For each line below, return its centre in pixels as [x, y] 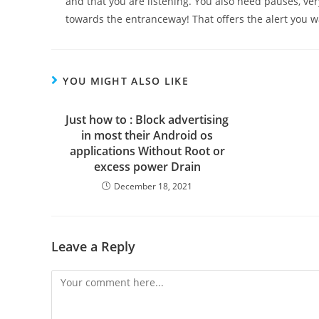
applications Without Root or [147, 151]
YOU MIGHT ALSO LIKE [126, 81]
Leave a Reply [93, 246]
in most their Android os [147, 135]
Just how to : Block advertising [147, 120]
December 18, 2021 [153, 186]
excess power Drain [147, 167]
